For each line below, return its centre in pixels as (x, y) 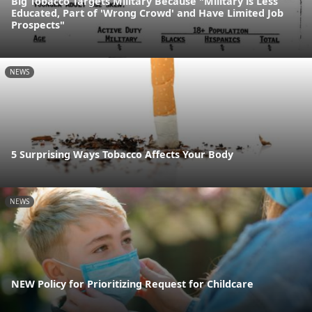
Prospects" (38, 24)
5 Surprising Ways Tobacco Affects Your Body (122, 155)
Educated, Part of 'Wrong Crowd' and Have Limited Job (147, 13)
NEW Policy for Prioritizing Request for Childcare (132, 284)
